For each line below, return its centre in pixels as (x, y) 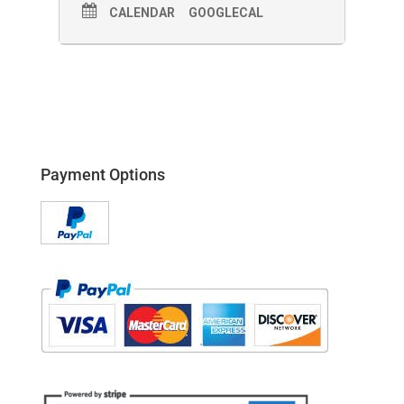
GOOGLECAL (225, 12)
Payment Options (102, 174)
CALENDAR (142, 12)
